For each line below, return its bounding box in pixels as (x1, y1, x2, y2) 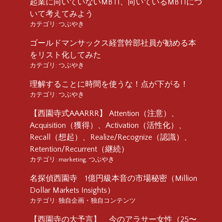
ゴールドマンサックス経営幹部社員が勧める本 (30, 38, 196, 48)
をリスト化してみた (30, 50, 101, 59)
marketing (58, 156, 86, 163)
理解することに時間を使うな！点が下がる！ (30, 79, 188, 89)
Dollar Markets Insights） (30, 185, 115, 195)
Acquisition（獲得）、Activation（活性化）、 (30, 120, 186, 130)
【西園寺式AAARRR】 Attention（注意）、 (30, 109, 179, 118)
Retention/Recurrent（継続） (30, 144, 129, 154)
